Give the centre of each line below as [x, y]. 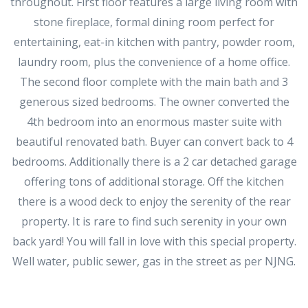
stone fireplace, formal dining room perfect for [154, 22]
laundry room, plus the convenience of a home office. [154, 62]
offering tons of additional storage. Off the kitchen [154, 181]
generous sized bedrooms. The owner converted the [154, 102]
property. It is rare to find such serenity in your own [154, 221]
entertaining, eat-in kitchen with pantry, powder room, [154, 42]
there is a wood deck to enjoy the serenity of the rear [154, 201]
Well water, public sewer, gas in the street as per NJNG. [154, 261]
